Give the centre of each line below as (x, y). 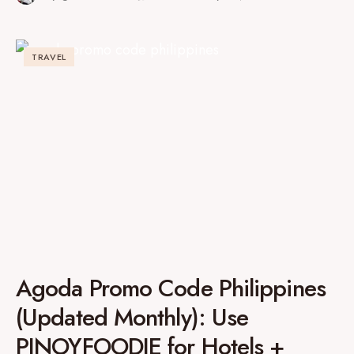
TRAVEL (49, 57)
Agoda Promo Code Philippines (171, 288)
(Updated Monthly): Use (132, 317)
